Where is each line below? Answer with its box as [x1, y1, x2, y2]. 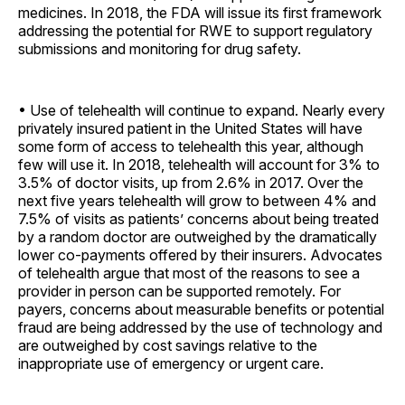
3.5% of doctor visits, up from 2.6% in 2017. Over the [18, 173, 363, 192]
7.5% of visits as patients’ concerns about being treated [18, 209, 379, 228]
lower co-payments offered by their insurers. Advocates [18, 245, 382, 264]
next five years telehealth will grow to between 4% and [18, 191, 376, 210]
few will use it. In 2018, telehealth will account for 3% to [18, 155, 380, 174]
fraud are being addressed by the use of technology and [18, 317, 382, 336]
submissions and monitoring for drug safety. [18, 39, 301, 58]
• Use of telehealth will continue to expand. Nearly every [18, 100, 385, 119]
